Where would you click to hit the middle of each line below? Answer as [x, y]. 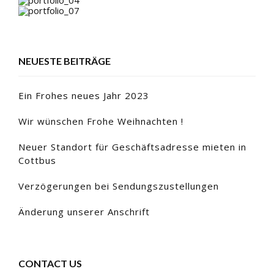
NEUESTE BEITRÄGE [65, 61]
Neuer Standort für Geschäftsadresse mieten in [132, 146]
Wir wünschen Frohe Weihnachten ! [101, 121]
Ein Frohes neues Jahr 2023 [84, 95]
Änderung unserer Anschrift [84, 211]
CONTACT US [50, 263]
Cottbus [37, 160]
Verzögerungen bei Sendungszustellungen [119, 186]
